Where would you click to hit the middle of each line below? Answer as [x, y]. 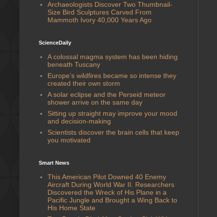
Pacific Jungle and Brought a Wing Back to [112, 200]
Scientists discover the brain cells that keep [113, 132]
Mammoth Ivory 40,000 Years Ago [99, 20]
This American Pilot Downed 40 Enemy [107, 177]
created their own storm [84, 83]
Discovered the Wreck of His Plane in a [107, 192]
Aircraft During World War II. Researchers [111, 184]
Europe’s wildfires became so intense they [112, 75]
